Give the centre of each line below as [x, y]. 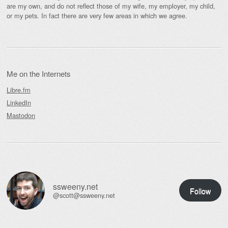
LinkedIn [19, 102]
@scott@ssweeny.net [84, 195]
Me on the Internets [39, 73]
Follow [200, 190]
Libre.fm [19, 90]
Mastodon [21, 115]
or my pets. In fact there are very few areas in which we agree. [97, 15]
